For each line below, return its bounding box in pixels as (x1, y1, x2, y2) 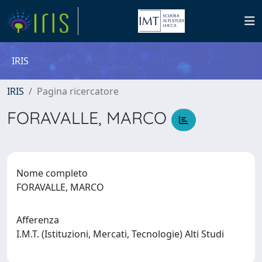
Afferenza (16, 213, 59, 226)
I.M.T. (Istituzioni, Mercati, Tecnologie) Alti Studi (16, 227, 229, 240)
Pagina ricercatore (37, 85, 119, 98)
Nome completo (16, 166, 88, 180)
